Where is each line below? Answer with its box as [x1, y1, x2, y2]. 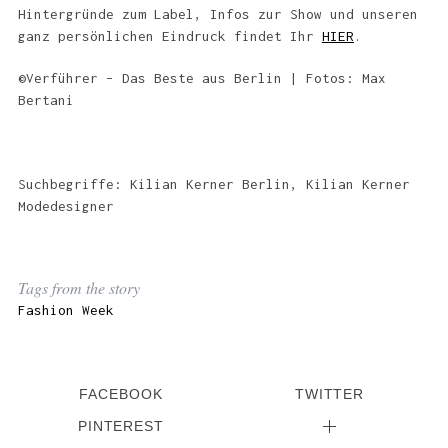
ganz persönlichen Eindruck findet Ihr [17, 28, 322, 44]
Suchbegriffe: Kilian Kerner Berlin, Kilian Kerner [17, 176, 410, 192]
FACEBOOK [79, 386, 163, 402]
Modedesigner [17, 198, 114, 214]
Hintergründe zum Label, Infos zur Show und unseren [17, 6, 418, 22]
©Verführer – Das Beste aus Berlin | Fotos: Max [17, 70, 386, 86]
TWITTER [294, 386, 365, 402]
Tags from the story [17, 277, 140, 298]
